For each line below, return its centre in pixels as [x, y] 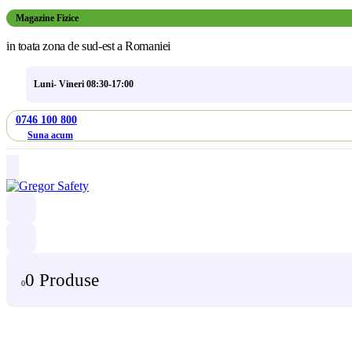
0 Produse [62, 280]
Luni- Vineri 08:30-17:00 [84, 84]
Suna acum [50, 134]
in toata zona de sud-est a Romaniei [88, 46]
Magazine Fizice [47, 18]
